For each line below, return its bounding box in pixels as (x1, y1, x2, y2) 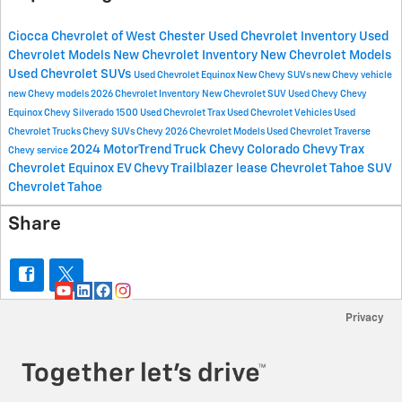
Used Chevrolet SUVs (8, 67, 134, 81)
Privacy (345, 311, 384, 324)
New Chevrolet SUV (202, 89, 288, 99)
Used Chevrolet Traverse (267, 127, 371, 136)
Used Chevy (288, 89, 340, 99)
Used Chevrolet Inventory (208, 30, 359, 43)
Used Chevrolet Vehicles (227, 108, 334, 118)
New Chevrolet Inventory (113, 48, 260, 62)
